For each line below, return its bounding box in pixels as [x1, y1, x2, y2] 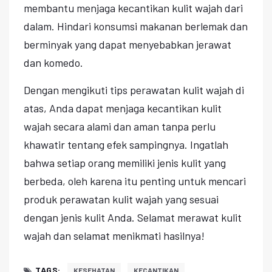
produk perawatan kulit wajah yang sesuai [24, 192, 219, 206]
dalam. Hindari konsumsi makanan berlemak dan [24, 19, 248, 33]
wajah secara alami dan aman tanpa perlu [24, 119, 216, 133]
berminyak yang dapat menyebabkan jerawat [24, 37, 231, 51]
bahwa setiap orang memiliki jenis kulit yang [24, 155, 226, 169]
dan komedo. [24, 55, 83, 69]
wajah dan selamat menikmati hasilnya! [24, 228, 205, 242]
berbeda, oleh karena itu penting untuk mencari [24, 174, 246, 188]
